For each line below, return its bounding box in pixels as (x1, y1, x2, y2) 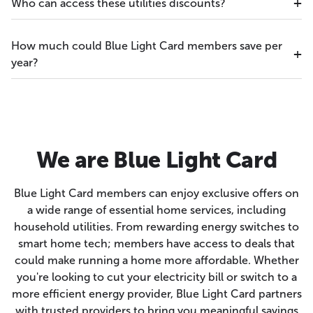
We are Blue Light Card (36, 146, 277, 173)
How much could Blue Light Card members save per (11, 38, 282, 52)
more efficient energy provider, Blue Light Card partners (11, 286, 302, 300)
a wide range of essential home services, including (27, 203, 286, 217)
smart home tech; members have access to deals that (18, 236, 295, 250)
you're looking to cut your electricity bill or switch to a (16, 270, 297, 284)
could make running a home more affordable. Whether (14, 253, 299, 267)
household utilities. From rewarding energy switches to (14, 219, 299, 233)
